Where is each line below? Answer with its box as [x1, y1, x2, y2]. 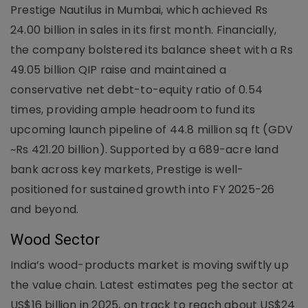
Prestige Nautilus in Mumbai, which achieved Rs [10, 1, 268, 18]
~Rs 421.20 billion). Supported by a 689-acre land [10, 141, 278, 157]
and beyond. [10, 201, 79, 217]
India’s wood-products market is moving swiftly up [10, 256, 289, 273]
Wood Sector [10, 230, 100, 248]
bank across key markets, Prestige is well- [10, 161, 244, 177]
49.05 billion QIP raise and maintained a [10, 61, 226, 78]
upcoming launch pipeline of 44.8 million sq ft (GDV [10, 121, 294, 137]
